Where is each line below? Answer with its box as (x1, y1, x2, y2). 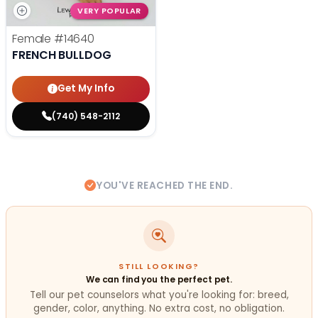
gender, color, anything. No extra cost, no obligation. (33, 302, 285, 316)
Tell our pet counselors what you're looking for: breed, (29, 288, 289, 302)
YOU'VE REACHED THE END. (97, 178, 234, 192)
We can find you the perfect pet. (85, 273, 233, 285)
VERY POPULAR (77, 6, 141, 17)
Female (12, 30, 54, 47)
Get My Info (57, 82, 114, 96)
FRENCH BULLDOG (12, 46, 111, 63)
